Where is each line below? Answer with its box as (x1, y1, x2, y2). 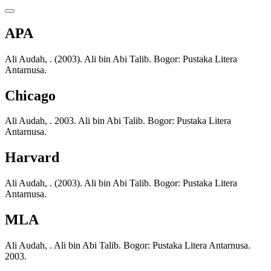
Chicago (5, 87, 56, 103)
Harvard (5, 149, 59, 166)
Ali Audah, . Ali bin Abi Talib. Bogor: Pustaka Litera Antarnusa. (5, 240, 250, 251)
